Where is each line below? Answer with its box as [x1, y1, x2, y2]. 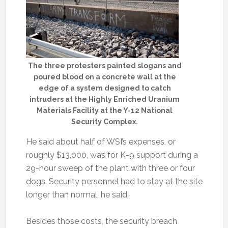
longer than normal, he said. [25, 190, 129, 199]
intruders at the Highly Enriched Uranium [30, 95, 180, 103]
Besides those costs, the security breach [25, 216, 177, 226]
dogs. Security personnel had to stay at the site [25, 177, 203, 186]
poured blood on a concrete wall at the [33, 73, 176, 81]
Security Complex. [71, 118, 138, 126]
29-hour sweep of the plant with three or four [25, 163, 195, 173]
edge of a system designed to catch [38, 84, 171, 92]
